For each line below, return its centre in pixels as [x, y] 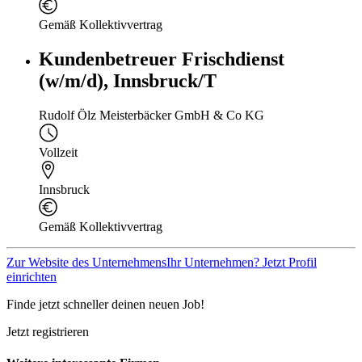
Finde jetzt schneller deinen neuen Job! [105, 304]
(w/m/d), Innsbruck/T [128, 81]
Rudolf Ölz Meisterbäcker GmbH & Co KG [152, 115]
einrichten [32, 276]
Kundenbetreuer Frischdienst [162, 59]
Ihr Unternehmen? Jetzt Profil [242, 262]
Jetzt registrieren [48, 331]
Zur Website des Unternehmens [86, 262]
